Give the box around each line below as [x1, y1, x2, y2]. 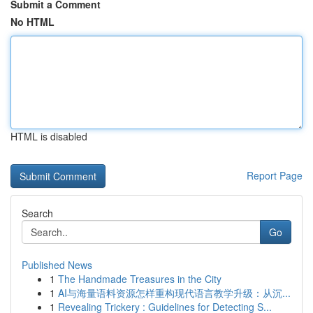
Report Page [247, 168, 303, 182]
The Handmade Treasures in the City [58, 272, 221, 286]
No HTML [10, 15, 54, 29]
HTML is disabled [10, 129, 87, 143]
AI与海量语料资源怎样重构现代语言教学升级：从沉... [58, 286, 291, 300]
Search [22, 206, 53, 220]
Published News [22, 258, 92, 272]
